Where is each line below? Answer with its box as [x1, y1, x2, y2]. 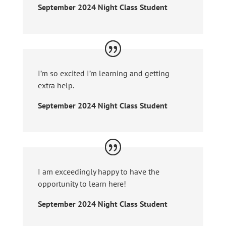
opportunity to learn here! [37, 178, 126, 189]
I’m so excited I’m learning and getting [37, 68, 169, 79]
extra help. [37, 80, 74, 91]
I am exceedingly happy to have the [37, 166, 159, 177]
